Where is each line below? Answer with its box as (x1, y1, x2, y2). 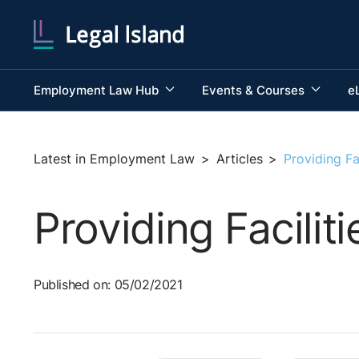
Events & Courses (201, 82, 308, 98)
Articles (216, 151, 263, 167)
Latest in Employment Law (34, 151, 195, 167)
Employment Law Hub (34, 82, 162, 98)
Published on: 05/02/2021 (34, 277, 183, 293)
